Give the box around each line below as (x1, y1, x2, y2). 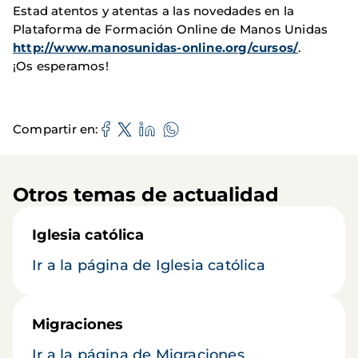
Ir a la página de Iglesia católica (32, 256, 265, 274)
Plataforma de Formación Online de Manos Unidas (13, 21, 328, 37)
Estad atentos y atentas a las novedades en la (13, 2, 295, 18)
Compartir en (13, 121, 96, 137)
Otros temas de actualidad (13, 182, 279, 206)
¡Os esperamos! (13, 58, 109, 74)
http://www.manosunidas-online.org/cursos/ (13, 39, 299, 55)
